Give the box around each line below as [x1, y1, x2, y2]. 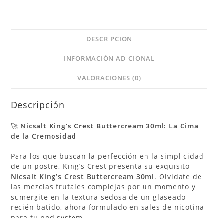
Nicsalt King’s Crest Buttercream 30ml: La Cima [20, 121, 199, 130]
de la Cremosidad [11, 131, 77, 141]
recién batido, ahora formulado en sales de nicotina [11, 202, 205, 212]
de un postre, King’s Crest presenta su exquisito [11, 161, 190, 171]
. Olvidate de [154, 171, 202, 181]
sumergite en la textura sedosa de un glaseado [11, 192, 186, 201]
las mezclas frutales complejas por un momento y [11, 182, 196, 191]
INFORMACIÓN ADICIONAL [63, 54, 155, 63]
